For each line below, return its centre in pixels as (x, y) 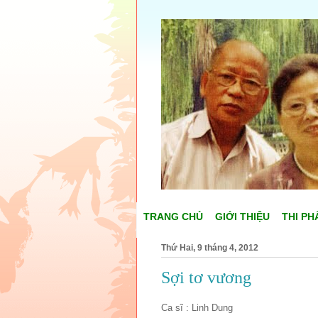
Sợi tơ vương (206, 278)
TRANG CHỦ (173, 216)
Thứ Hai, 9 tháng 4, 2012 (210, 248)
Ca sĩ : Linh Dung (197, 307)
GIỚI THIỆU (242, 216)
